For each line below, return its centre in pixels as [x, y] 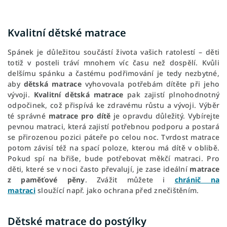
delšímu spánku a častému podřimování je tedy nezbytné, [113, 73]
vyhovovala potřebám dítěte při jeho [150, 84]
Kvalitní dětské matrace [68, 32]
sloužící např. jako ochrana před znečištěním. [117, 191]
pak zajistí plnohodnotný [171, 95]
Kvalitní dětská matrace [79, 95]
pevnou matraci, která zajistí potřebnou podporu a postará [113, 127]
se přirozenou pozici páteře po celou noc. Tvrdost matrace [113, 137]
